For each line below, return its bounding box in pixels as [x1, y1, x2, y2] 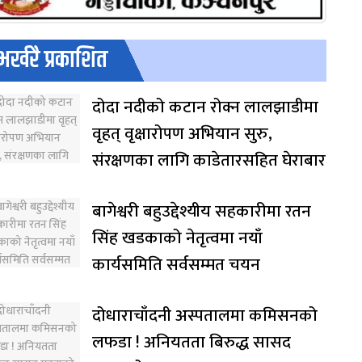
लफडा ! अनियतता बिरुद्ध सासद [92, 328, 291, 357]
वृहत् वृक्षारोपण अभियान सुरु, [92, 120, 272, 149]
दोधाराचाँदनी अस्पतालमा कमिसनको [92, 301, 318, 330]
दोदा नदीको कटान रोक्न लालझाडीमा [92, 93, 318, 122]
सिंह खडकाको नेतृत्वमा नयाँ [92, 224, 263, 253]
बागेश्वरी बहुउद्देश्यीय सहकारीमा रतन [92, 197, 311, 226]
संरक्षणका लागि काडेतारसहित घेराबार [92, 146, 326, 175]
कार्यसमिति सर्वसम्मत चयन [92, 250, 260, 280]
